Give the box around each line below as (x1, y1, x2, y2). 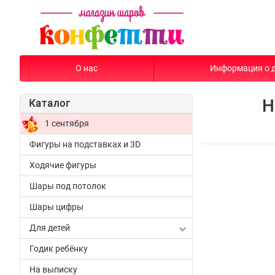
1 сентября (45, 118, 89, 128)
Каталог (29, 98, 71, 109)
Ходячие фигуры (29, 160, 96, 170)
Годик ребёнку (29, 244, 88, 254)
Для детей (29, 223, 70, 233)
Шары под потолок (29, 181, 106, 191)
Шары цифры (29, 202, 83, 212)
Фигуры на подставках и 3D (29, 139, 141, 149)
